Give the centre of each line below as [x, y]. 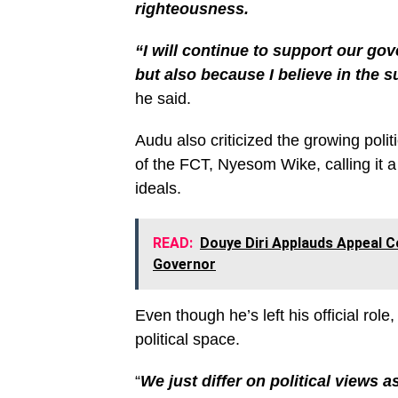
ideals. [158, 188]
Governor [184, 264]
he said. [163, 99]
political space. [187, 339]
